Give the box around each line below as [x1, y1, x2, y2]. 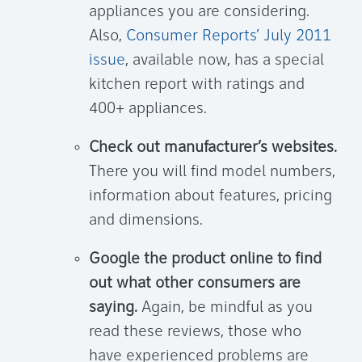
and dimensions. [89, 213, 203, 229]
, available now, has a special [125, 53, 324, 69]
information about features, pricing [89, 188, 332, 205]
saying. [89, 300, 137, 317]
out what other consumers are [89, 276, 301, 293]
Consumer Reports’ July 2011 [126, 28, 331, 45]
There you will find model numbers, [89, 164, 335, 181]
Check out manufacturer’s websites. [89, 140, 337, 157]
